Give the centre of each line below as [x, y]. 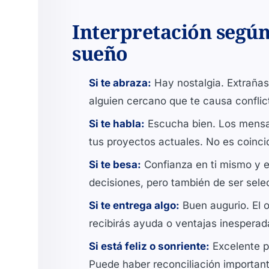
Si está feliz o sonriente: [149, 246]
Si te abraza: [120, 83]
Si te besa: [115, 165]
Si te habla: [117, 124]
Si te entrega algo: [134, 205]
